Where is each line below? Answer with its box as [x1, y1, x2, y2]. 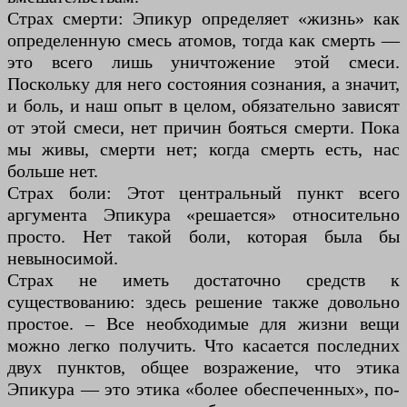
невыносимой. [7, 248, 118, 269]
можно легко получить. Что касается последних [7, 335, 400, 356]
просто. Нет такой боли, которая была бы [7, 226, 400, 247]
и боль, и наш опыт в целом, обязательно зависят [7, 95, 400, 116]
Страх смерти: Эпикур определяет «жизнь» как [7, 8, 400, 29]
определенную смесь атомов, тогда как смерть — [7, 30, 400, 51]
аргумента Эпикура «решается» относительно [7, 204, 400, 225]
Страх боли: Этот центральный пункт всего [7, 183, 400, 203]
